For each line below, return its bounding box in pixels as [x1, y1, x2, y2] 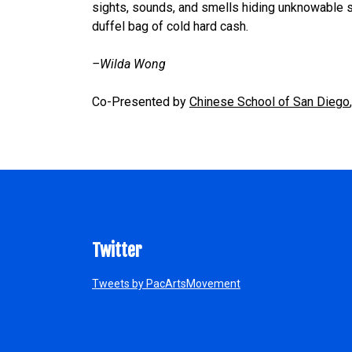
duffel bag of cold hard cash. [92, 18, 248, 34]
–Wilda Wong [92, 56, 166, 71]
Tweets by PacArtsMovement [92, 277, 240, 290]
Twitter [92, 239, 142, 261]
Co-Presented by [92, 93, 189, 109]
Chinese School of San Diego [189, 93, 350, 109]
